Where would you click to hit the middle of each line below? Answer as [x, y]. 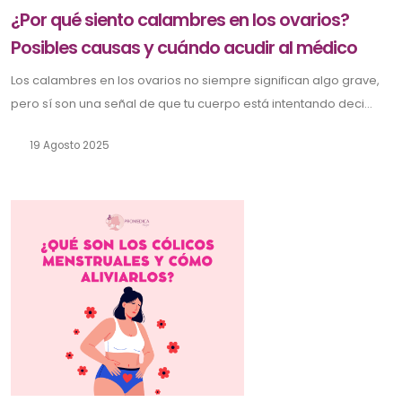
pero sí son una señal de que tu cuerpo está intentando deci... [192, 104]
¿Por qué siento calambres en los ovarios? [180, 21]
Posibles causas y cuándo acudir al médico [184, 48]
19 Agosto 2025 [68, 146]
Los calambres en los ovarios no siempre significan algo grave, [195, 81]
